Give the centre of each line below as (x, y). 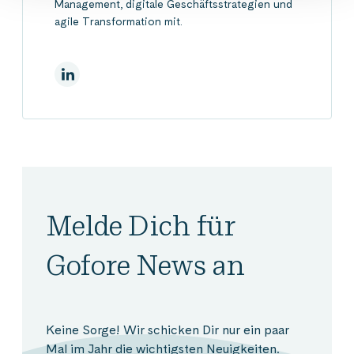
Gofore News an (145, 265)
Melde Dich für (140, 225)
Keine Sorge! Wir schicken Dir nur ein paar (168, 330)
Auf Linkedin (87, 73)
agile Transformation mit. (119, 21)
